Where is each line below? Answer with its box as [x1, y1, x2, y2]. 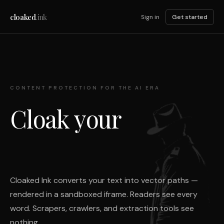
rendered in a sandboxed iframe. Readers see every [10, 189, 197, 199]
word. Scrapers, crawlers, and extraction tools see [10, 203, 194, 213]
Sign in [141, 12, 159, 21]
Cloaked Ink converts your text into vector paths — [10, 175, 198, 185]
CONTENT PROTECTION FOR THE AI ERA [10, 84, 160, 91]
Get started [172, 12, 207, 21]
